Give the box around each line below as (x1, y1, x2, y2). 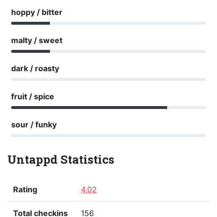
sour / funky (11, 120, 57, 130)
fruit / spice (11, 92, 54, 102)
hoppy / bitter (11, 7, 62, 17)
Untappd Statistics (7, 152, 114, 168)
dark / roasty (11, 63, 59, 74)
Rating (13, 185, 37, 195)
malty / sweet (11, 35, 62, 46)
